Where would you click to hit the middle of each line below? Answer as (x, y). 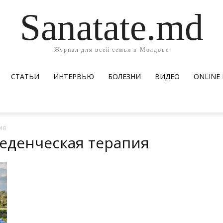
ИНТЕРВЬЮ (74, 76)
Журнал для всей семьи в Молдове (111, 50)
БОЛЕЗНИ (124, 76)
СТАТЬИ (25, 76)
